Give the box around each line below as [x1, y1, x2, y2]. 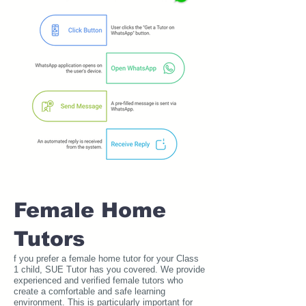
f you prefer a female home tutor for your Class [14, 253, 199, 264]
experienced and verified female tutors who [14, 275, 183, 286]
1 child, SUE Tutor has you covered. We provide [14, 264, 205, 275]
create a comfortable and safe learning [14, 286, 165, 296]
